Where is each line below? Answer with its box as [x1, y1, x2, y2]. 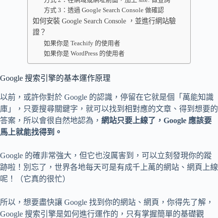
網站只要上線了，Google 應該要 [101, 116, 212, 125]
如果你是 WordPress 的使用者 [43, 50, 125, 57]
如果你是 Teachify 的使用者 [43, 39, 120, 47]
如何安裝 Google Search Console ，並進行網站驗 [33, 17, 176, 25]
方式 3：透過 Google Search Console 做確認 [43, 6, 164, 14]
